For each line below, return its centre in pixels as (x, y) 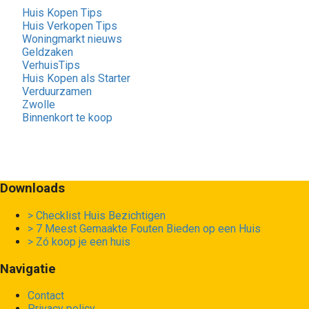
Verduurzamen (57, 91)
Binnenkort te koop (67, 117)
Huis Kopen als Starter (76, 78)
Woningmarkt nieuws (72, 39)
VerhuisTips (51, 65)
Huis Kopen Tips (62, 12)
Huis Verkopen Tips (70, 26)
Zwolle (39, 104)
